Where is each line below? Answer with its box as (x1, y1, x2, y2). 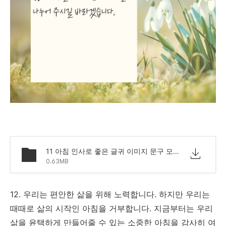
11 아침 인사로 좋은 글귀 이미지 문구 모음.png (173, 146, 179, 155)
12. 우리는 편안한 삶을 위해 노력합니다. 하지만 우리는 (10, 189, 210, 199)
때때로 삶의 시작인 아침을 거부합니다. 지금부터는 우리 (10, 203, 213, 213)
